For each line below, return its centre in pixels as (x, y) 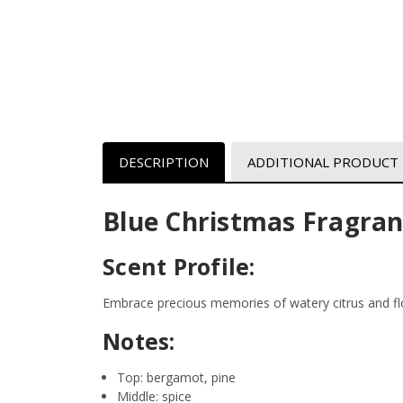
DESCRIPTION (163, 161)
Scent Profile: (182, 266)
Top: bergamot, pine (177, 377)
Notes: (139, 340)
